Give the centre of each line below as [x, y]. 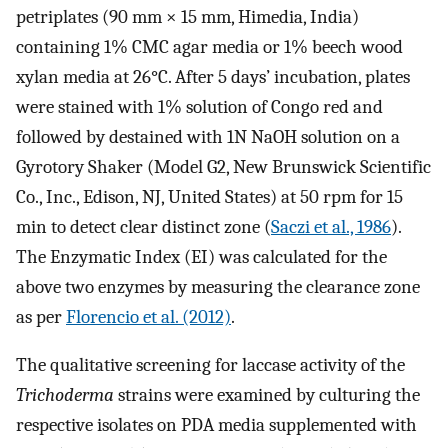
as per [41, 316]
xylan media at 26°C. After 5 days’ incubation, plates [213, 76]
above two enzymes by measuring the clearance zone [218, 286]
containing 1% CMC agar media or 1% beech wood [209, 46]
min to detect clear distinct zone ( [143, 226]
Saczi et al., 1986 [331, 226]
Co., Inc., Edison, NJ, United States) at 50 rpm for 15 [209, 196]
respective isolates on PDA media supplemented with [216, 425]
